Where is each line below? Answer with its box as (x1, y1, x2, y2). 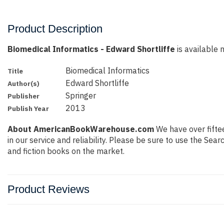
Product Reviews (7, 183, 89, 196)
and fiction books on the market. (7, 146, 124, 156)
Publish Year (7, 104, 49, 113)
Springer (65, 90, 96, 100)
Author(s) (7, 79, 39, 88)
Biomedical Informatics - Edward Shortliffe (7, 44, 175, 54)
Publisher (7, 91, 39, 100)
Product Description (7, 22, 102, 35)
